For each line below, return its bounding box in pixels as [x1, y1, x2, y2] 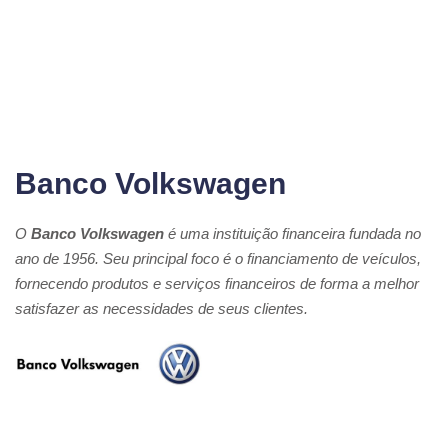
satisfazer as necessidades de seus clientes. [15, 300, 308, 317]
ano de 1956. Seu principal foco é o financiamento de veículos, [15, 250, 421, 267]
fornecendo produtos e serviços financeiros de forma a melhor [15, 275, 419, 292]
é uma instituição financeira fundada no [164, 225, 421, 242]
